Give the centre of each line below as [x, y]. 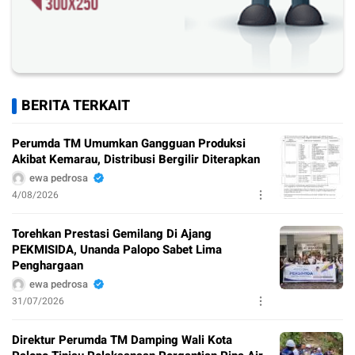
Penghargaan [48, 265]
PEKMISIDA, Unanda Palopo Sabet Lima [117, 249]
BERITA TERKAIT [76, 105]
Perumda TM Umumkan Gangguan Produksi [129, 143]
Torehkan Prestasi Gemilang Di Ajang [112, 233]
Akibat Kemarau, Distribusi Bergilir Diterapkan [136, 159]
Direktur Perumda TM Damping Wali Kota [122, 340]
